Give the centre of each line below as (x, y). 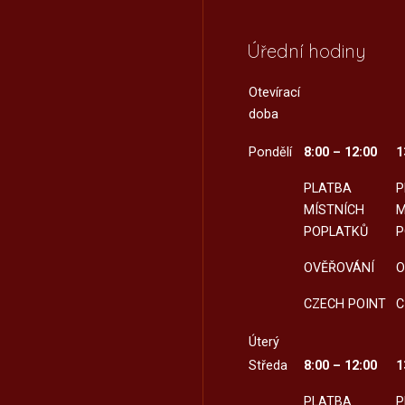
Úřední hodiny (306, 51)
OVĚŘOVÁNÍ (339, 268)
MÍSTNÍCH (334, 210)
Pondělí (272, 152)
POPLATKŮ (335, 231)
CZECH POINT (344, 304)
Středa (268, 365)
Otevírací (274, 92)
